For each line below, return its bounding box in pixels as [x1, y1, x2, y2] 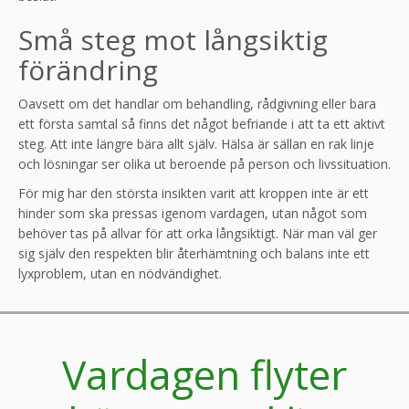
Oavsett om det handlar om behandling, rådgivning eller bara [18, 95, 376, 113]
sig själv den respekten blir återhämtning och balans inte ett [18, 245, 370, 263]
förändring [18, 51, 158, 89]
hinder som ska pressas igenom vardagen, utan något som [18, 204, 367, 223]
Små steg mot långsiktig [18, 21, 328, 59]
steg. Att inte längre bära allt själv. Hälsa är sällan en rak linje [18, 135, 374, 153]
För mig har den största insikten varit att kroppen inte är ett [18, 184, 369, 203]
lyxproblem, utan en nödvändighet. [18, 265, 222, 283]
